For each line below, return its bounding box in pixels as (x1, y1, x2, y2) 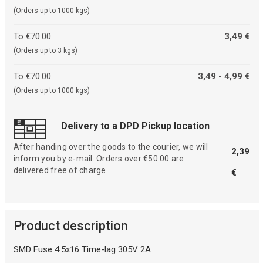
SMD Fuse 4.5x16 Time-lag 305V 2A (13, 244, 151, 255)
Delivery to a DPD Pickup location (60, 120, 210, 132)
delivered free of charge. (13, 166, 108, 176)
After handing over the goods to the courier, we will (13, 142, 208, 152)
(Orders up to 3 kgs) (13, 46, 77, 55)
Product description (13, 218, 128, 234)
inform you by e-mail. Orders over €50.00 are (13, 154, 184, 164)
